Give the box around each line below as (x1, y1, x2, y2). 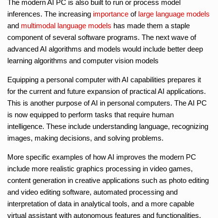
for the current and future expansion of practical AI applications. (7, 87, 206, 95)
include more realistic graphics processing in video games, (7, 164, 193, 173)
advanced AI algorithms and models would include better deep (7, 44, 203, 53)
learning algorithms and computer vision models (7, 56, 159, 65)
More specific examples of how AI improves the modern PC (7, 152, 196, 161)
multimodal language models (21, 21, 111, 30)
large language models (138, 9, 210, 18)
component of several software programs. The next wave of (7, 33, 196, 41)
